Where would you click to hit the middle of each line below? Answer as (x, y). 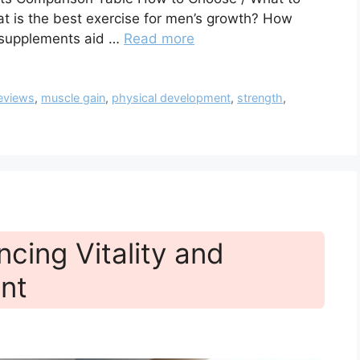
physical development (172, 97)
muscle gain (74, 97)
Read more (159, 38)
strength (260, 97)
